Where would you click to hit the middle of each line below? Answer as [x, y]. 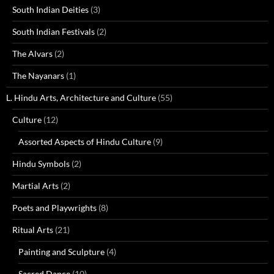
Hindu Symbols [41, 164]
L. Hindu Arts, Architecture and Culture [81, 98]
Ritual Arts [33, 230]
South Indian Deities [50, 9]
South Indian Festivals [54, 31]
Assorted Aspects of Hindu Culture [85, 142]
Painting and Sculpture [61, 252]
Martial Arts [35, 186]
